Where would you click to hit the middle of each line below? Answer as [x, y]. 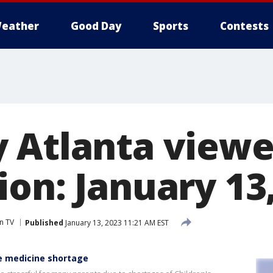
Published [44, 222]
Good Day [96, 26]
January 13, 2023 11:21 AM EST [116, 222]
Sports [171, 26]
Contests [244, 26]
